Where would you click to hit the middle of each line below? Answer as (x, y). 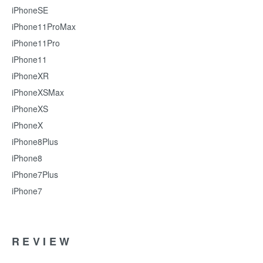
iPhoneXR (30, 76)
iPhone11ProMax (44, 26)
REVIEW (42, 241)
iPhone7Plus (35, 174)
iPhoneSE (30, 10)
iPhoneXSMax (38, 92)
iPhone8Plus (35, 141)
